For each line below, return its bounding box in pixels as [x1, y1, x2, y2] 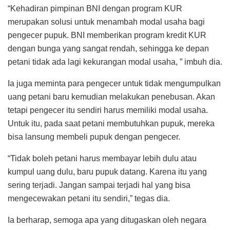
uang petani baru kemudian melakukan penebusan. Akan [8, 92, 215, 101]
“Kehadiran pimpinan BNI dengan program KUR [8, 4, 182, 13]
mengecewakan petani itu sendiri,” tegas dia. [8, 194, 170, 203]
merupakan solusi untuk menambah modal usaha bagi [8, 17, 205, 26]
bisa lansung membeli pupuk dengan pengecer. [8, 132, 180, 141]
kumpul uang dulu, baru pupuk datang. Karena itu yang [8, 167, 207, 176]
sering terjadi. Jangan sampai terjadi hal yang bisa [8, 180, 190, 189]
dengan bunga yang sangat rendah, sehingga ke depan [8, 44, 209, 53]
